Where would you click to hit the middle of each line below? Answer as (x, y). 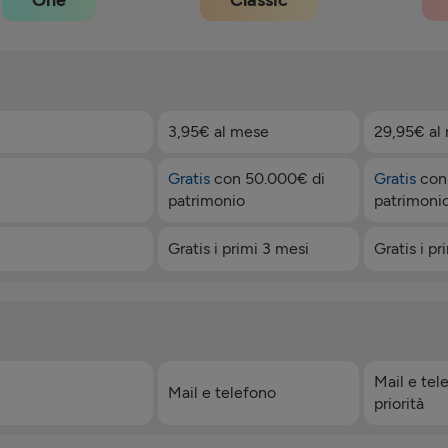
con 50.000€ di (267, 178)
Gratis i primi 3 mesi (238, 248)
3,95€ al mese (218, 131)
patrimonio (206, 200)
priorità (399, 403)
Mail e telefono (221, 392)
